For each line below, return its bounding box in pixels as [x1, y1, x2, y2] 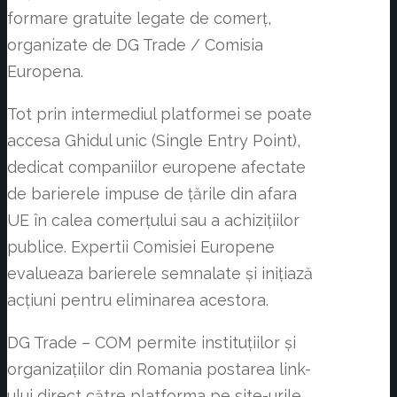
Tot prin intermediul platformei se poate [7, 105, 312, 124]
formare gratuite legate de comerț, [7, 9, 271, 28]
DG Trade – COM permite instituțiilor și [7, 333, 296, 353]
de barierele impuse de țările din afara [7, 184, 297, 204]
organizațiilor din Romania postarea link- [7, 360, 311, 379]
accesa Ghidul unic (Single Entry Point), [7, 131, 300, 151]
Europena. [7, 62, 83, 82]
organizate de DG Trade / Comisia [7, 35, 263, 55]
